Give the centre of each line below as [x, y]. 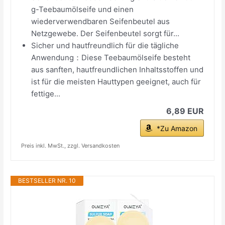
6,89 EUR [185, 111]
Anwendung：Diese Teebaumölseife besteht [111, 57]
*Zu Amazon [177, 128]
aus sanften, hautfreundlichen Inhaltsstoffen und [118, 69]
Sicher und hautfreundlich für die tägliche [105, 45]
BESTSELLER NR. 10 [47, 180]
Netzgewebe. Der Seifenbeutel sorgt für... [105, 33]
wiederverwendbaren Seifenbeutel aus [101, 21]
